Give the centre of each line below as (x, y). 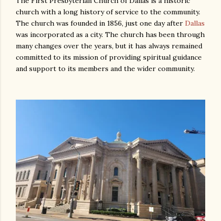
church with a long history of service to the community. (108, 12)
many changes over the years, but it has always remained (109, 46)
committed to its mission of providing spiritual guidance (109, 57)
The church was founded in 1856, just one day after (100, 23)
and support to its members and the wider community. (105, 69)
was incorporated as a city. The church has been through (110, 35)
